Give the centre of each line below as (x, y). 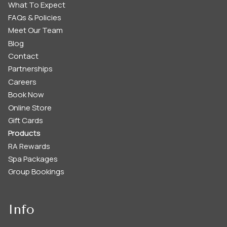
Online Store (30, 107)
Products (24, 133)
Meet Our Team (35, 30)
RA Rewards (29, 146)
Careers (22, 82)
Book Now (26, 95)
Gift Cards (26, 120)
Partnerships (30, 69)
